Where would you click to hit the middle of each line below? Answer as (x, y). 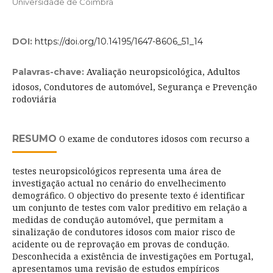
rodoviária (34, 99)
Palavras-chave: (49, 72)
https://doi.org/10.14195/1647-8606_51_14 (119, 42)
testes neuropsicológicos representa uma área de (116, 171)
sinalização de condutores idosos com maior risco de (123, 232)
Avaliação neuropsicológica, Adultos (163, 72)
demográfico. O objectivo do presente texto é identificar (128, 196)
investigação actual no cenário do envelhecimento (119, 183)
